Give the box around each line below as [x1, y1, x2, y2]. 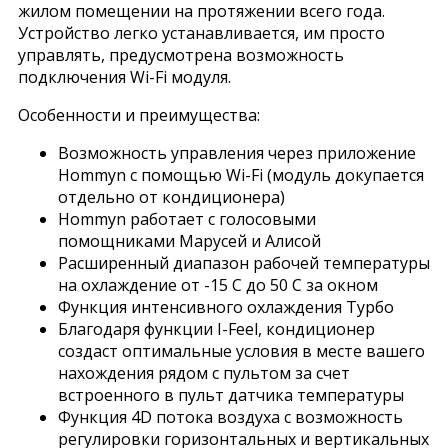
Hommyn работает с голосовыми [58, 207, 316, 230]
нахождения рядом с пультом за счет [58, 361, 350, 384]
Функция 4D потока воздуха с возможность [58, 405, 403, 428]
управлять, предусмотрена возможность [18, 43, 344, 66]
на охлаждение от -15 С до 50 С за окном [58, 273, 378, 296]
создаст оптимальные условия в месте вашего [58, 339, 425, 362]
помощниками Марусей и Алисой [58, 229, 321, 252]
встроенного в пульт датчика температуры [58, 383, 404, 406]
